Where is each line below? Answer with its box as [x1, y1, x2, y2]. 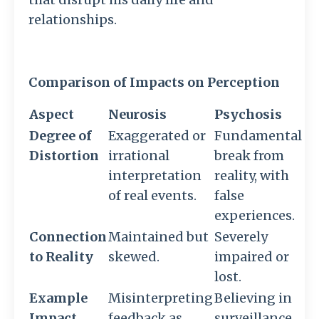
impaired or [214, 248, 289, 265]
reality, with [214, 167, 289, 184]
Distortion [29, 147, 99, 164]
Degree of [29, 127, 92, 144]
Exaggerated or [108, 127, 206, 144]
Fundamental [214, 127, 302, 144]
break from [214, 147, 284, 164]
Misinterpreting [108, 289, 213, 306]
